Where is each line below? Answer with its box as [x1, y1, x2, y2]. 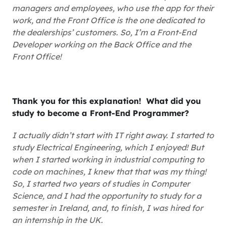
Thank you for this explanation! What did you [12, 96, 201, 106]
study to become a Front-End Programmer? [12, 108, 189, 118]
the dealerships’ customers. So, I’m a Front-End [12, 27, 196, 37]
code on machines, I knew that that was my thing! [12, 166, 206, 177]
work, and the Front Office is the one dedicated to [12, 15, 205, 25]
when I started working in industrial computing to [12, 154, 204, 164]
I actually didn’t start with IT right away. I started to [12, 130, 214, 140]
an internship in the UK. [12, 215, 103, 225]
